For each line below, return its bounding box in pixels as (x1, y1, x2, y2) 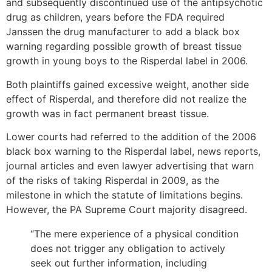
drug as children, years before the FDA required (6, 11, 225, 24)
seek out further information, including (30, 257, 207, 270)
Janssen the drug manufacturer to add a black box (6, 25, 240, 38)
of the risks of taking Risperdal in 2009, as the (6, 174, 219, 187)
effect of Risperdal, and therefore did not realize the (6, 92, 246, 105)
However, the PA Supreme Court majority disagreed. (6, 203, 247, 216)
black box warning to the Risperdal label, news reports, (6, 145, 260, 158)
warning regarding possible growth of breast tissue (6, 40, 242, 53)
